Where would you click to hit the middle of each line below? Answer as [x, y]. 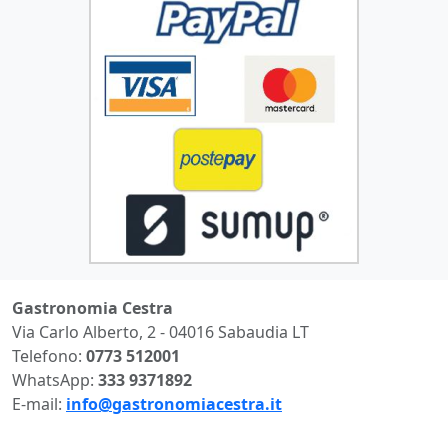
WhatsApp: [55, 380]
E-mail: [39, 404]
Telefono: [49, 356]
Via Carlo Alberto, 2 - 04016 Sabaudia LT [160, 332]
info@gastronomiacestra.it [174, 404]
